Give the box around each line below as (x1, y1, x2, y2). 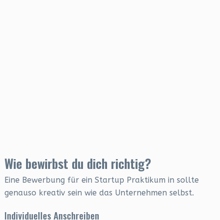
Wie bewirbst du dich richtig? (4, 154, 151, 173)
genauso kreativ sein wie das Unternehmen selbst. (4, 188, 194, 197)
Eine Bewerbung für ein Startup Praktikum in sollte (4, 175, 199, 185)
